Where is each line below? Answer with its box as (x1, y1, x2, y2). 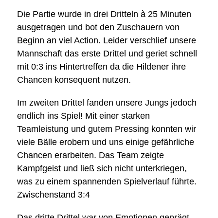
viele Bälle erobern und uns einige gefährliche (17, 137, 194, 147)
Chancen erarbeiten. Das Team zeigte (17, 150, 164, 160)
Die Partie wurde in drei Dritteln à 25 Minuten (17, 9, 191, 19)
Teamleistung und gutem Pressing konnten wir (17, 124, 196, 134)
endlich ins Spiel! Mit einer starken (17, 111, 150, 121)
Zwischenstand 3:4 (17, 190, 90, 200)
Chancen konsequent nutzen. (17, 75, 131, 85)
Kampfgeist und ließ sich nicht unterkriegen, (17, 163, 187, 173)
